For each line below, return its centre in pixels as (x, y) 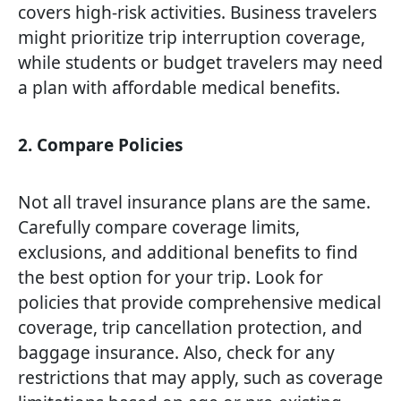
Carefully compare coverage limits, (159, 227)
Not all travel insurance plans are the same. (194, 202)
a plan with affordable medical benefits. (179, 88)
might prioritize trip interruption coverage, (192, 38)
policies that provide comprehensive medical (200, 303)
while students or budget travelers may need (200, 63)
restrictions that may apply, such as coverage (200, 378)
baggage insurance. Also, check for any (176, 353)
